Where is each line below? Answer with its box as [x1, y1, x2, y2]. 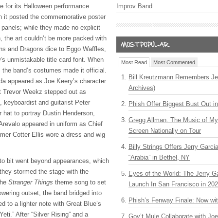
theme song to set [53, 178, 106, 186]
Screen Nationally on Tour [128, 127, 201, 134]
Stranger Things [8, 178, 53, 186]
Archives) [128, 84, 155, 91]
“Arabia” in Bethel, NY [128, 154, 190, 161]
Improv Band [116, 2, 152, 10]
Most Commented [153, 59, 195, 65]
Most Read [121, 59, 147, 65]
